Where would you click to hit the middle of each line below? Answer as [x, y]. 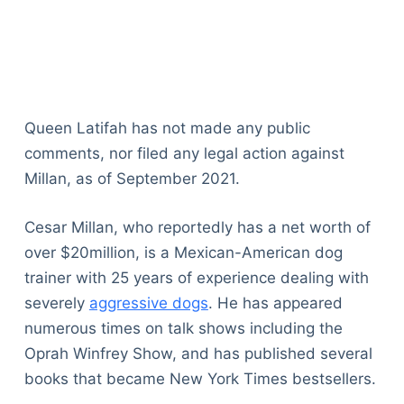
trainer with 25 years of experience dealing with [196, 277]
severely [56, 303]
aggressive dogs [148, 303]
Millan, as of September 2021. [132, 179]
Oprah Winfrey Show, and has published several [198, 353]
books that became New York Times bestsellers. [200, 378]
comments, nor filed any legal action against [184, 154]
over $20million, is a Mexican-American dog [183, 252]
